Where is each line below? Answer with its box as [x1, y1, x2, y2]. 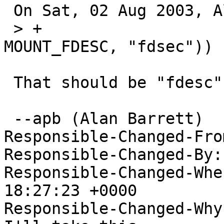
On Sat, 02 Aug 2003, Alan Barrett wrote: [4, 1, 13, 20]
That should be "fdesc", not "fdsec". [4, 73, 13, 92]
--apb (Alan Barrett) [4, 109, 13, 128]
